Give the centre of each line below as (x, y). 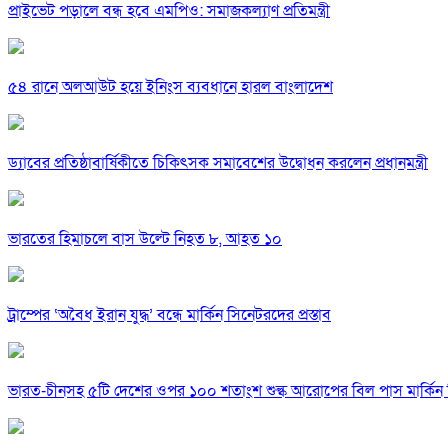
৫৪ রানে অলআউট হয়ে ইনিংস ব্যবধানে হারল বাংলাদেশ (170, 87)
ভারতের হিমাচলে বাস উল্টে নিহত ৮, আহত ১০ (145, 239)
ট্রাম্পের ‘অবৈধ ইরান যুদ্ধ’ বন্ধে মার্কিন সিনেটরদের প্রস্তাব (169, 315)
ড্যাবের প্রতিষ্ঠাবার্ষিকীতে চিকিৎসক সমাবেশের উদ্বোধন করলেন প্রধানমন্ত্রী (218, 163)
